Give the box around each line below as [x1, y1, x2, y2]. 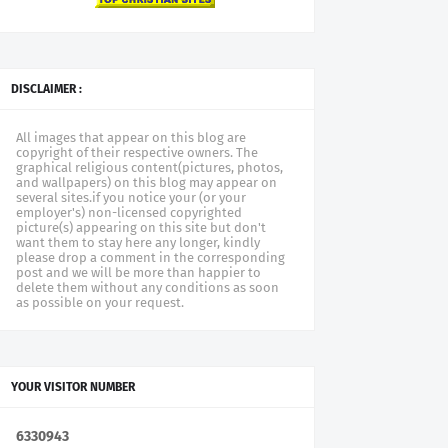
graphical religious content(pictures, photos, [16, 160, 283, 175]
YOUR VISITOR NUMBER [11, 380, 135, 394]
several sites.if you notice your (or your [16, 190, 246, 205]
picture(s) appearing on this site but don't [16, 220, 266, 235]
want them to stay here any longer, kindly [16, 235, 260, 250]
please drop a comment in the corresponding [16, 250, 285, 265]
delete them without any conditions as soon [16, 280, 279, 295]
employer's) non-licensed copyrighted [16, 205, 242, 220]
